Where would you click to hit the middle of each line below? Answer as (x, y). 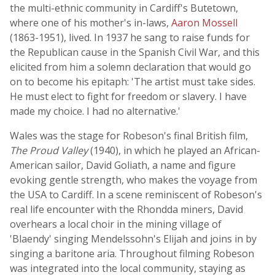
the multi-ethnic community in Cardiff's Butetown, (124, 8)
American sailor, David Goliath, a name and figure (123, 165)
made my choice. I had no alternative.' (95, 111)
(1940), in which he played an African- (174, 150)
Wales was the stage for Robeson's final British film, (129, 136)
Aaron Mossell (204, 23)
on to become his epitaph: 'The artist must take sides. (133, 82)
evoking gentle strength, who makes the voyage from (134, 180)
